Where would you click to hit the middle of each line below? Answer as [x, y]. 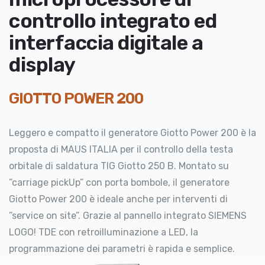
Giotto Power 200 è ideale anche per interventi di [118, 199]
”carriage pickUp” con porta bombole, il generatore [119, 183]
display [42, 65]
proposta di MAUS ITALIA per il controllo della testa [121, 150]
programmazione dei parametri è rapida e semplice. [122, 249]
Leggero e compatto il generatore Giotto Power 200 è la [132, 133]
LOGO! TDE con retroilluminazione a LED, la [104, 232]
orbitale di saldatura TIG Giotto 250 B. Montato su [119, 166]
